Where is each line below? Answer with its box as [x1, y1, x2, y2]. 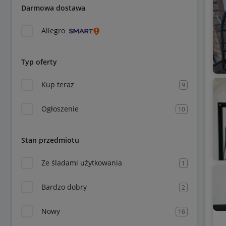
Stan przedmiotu [21, 135, 79, 145]
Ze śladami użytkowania [41, 158, 122, 167]
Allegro [41, 26, 65, 35]
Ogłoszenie [41, 104, 79, 114]
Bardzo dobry [41, 182, 87, 192]
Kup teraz [41, 80, 74, 89]
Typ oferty [21, 57, 57, 67]
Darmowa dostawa [21, 3, 85, 13]
